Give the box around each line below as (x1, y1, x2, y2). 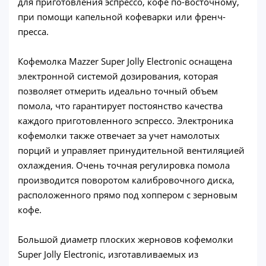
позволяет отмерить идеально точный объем (18, 84, 218, 97)
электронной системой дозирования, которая (18, 69, 218, 82)
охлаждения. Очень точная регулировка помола (18, 159, 230, 171)
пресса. (18, 25, 49, 37)
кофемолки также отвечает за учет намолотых (18, 129, 220, 141)
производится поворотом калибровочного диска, (18, 173, 235, 186)
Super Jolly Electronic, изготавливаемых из (18, 248, 198, 260)
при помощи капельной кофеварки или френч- (18, 10, 226, 23)
